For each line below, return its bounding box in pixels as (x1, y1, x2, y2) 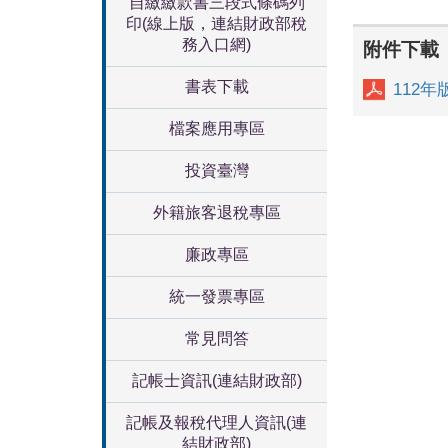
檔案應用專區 (168, 120, 265, 137)
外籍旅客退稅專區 (152, 204, 281, 221)
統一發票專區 (168, 288, 265, 305)
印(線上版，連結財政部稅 (126, 15, 307, 32)
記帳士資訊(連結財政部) (131, 372, 302, 389)
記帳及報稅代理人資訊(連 (126, 414, 307, 431)
